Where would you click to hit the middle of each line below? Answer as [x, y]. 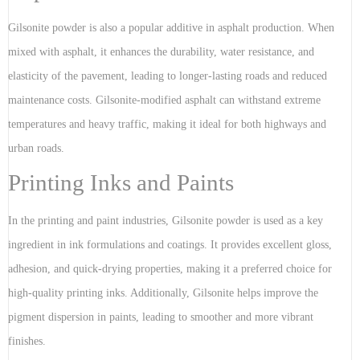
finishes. [27, 342]
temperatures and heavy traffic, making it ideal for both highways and [167, 125]
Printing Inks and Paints [121, 183]
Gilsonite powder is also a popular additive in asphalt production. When [171, 28]
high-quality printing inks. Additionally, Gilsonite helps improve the [163, 293]
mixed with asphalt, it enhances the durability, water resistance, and [161, 52]
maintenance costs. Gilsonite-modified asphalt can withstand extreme [164, 100]
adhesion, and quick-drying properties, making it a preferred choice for [170, 269]
